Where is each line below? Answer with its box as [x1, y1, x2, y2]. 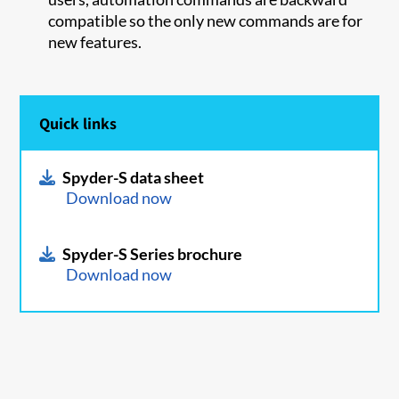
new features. [48, 31, 142, 52]
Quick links [39, 112, 118, 134]
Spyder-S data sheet [62, 167, 205, 187]
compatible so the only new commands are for [48, 10, 363, 30]
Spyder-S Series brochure [62, 243, 243, 264]
